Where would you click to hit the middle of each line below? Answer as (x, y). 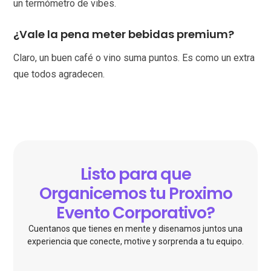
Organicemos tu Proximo (135, 194)
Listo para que (135, 174)
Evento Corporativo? (135, 213)
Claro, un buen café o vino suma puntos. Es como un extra (134, 58)
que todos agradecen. (59, 74)
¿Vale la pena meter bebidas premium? (124, 34)
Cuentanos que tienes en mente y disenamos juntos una (135, 229)
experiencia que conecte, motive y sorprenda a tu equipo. (135, 242)
